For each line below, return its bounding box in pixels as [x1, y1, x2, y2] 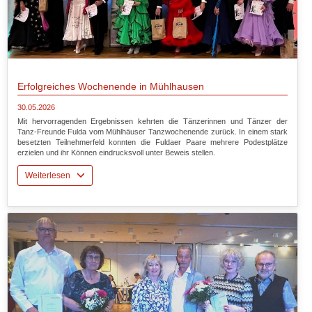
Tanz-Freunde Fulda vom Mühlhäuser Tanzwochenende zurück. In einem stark [17, 127, 288, 136]
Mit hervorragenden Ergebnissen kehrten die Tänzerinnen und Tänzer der [17, 117, 288, 126]
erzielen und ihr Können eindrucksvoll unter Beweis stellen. [17, 148, 215, 157]
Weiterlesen [24, 171, 77, 181]
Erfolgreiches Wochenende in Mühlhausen [17, 81, 204, 93]
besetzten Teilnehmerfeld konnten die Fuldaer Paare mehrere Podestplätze [17, 138, 288, 147]
